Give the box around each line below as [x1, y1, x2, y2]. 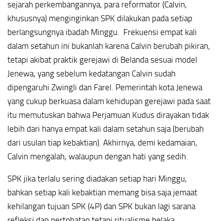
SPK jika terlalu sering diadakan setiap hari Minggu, [7, 173, 187, 184]
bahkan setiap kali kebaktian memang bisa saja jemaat [7, 187, 197, 197]
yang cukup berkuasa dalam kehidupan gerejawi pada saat [7, 96, 211, 107]
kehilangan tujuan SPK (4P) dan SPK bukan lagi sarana [7, 201, 195, 211]
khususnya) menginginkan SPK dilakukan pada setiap [7, 13, 192, 24]
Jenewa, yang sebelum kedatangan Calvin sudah [7, 69, 176, 79]
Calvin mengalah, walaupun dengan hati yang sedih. [7, 151, 188, 162]
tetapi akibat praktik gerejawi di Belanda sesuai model [7, 55, 197, 65]
